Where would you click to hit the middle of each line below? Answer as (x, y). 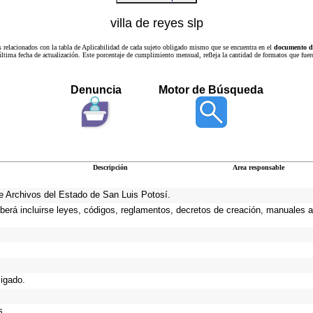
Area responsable (259, 167)
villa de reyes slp (156, 23)
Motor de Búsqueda (211, 90)
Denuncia (96, 90)
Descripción (110, 167)
